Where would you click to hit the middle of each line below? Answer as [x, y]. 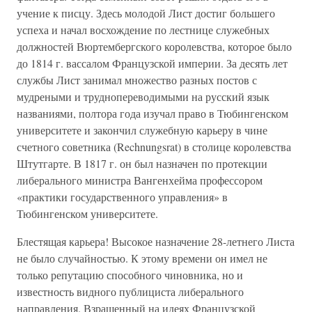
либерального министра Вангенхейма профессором [140, 180]
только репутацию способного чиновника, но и [130, 275]
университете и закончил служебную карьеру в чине [142, 130]
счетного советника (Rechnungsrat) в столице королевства [154, 147]
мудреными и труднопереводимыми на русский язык [143, 96]
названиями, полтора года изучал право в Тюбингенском [153, 113]
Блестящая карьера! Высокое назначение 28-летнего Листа [156, 241]
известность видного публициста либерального [130, 291]
